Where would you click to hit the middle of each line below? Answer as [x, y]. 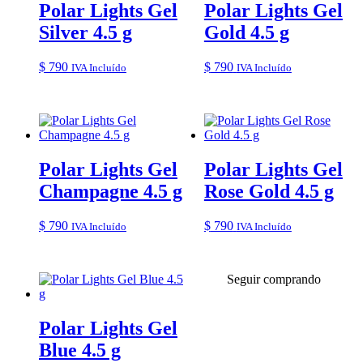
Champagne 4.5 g [111, 192]
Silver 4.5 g [85, 33]
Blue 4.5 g [80, 350]
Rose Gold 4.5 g [269, 192]
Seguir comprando [274, 279]
